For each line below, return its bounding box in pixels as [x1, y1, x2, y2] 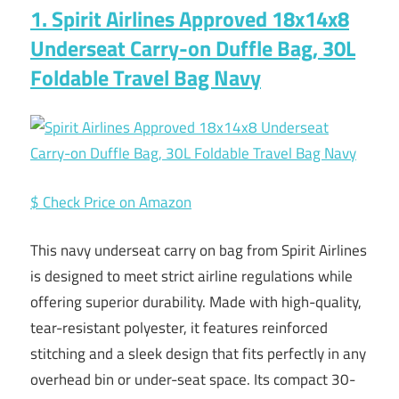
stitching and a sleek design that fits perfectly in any [30, 342, 366, 366]
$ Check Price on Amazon [30, 190, 191, 214]
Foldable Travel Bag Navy [30, 61, 261, 94]
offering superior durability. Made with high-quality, [30, 290, 362, 314]
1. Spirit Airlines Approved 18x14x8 [30, 2, 349, 35]
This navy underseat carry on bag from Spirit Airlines [30, 239, 367, 263]
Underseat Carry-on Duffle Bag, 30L [30, 31, 355, 64]
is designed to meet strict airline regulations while [30, 265, 353, 289]
